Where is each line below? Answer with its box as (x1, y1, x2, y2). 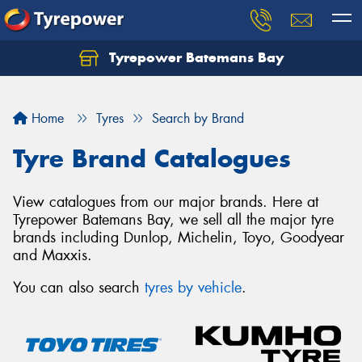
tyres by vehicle (145, 277, 242, 297)
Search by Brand (152, 110, 244, 127)
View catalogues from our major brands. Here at (13, 192, 318, 212)
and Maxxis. (13, 246, 92, 265)
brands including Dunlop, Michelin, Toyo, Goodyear (13, 228, 344, 247)
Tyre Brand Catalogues (13, 143, 291, 174)
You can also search (13, 277, 145, 297)
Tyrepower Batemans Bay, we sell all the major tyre (13, 210, 334, 229)
